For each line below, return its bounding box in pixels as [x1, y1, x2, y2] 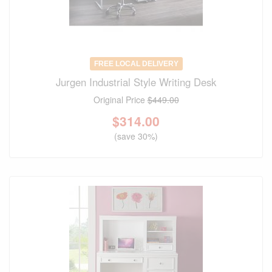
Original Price [93, 93, 148, 106]
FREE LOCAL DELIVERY [93, 59, 178, 69]
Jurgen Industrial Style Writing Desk [56, 75, 216, 90]
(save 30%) [114, 130, 158, 143]
